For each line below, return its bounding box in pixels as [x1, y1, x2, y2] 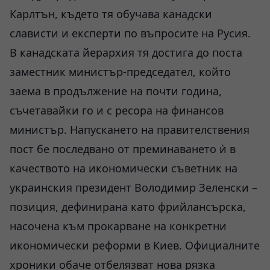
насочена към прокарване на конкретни [10, 219, 227, 233]
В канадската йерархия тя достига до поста [10, 45, 242, 60]
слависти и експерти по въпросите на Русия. [10, 26, 251, 40]
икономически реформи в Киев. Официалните [10, 238, 260, 253]
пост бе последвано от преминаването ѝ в [10, 142, 236, 156]
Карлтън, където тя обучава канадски [10, 7, 212, 21]
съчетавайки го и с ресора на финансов [10, 103, 224, 118]
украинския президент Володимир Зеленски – [10, 180, 257, 195]
